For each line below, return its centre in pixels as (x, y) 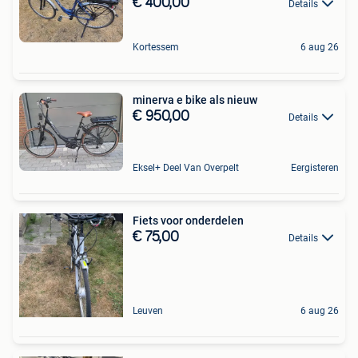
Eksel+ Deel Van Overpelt (186, 167)
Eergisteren (315, 167)
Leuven (148, 310)
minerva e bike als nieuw (195, 99)
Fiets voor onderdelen (188, 220)
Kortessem (156, 47)
